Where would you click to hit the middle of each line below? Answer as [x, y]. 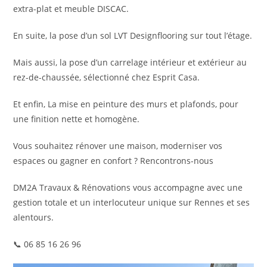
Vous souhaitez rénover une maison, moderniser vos [118, 145]
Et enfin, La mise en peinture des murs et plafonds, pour [126, 104]
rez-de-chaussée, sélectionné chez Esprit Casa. [107, 77]
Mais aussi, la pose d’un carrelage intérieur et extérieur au [130, 62]
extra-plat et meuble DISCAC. [71, 8]
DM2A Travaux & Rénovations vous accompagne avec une [128, 187]
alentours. [34, 217]
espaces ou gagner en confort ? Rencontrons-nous [114, 160]
